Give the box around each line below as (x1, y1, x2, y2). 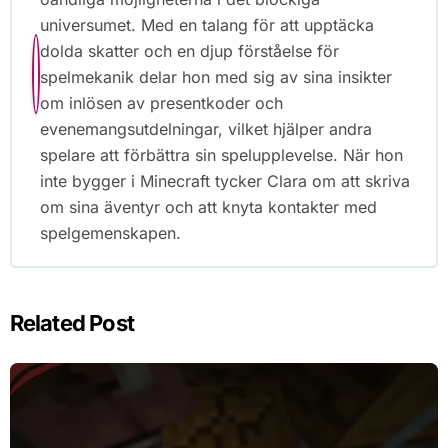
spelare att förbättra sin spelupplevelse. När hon (39, 145, 403, 166)
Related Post (9, 310, 135, 337)
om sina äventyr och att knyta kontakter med (39, 197, 377, 218)
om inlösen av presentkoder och (39, 93, 283, 114)
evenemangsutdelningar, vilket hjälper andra (39, 119, 372, 140)
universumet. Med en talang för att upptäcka (39, 15, 374, 36)
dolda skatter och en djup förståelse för (39, 41, 339, 62)
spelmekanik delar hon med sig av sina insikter (39, 67, 392, 88)
